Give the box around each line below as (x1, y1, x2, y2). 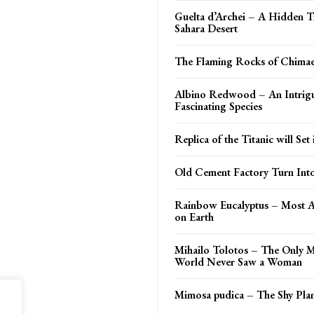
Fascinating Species (175, 98, 262, 114)
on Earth (175, 209, 214, 224)
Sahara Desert (175, 20, 238, 36)
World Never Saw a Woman (175, 254, 302, 269)
